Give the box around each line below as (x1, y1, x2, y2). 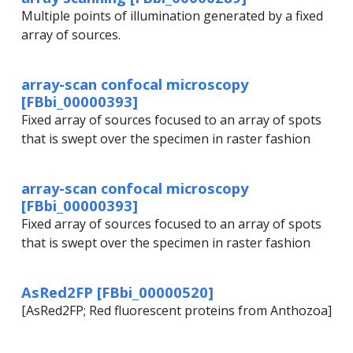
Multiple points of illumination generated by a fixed (21, 7, 323, 25)
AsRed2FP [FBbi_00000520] (21, 282, 214, 303)
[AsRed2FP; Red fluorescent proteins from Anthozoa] (21, 302, 332, 320)
